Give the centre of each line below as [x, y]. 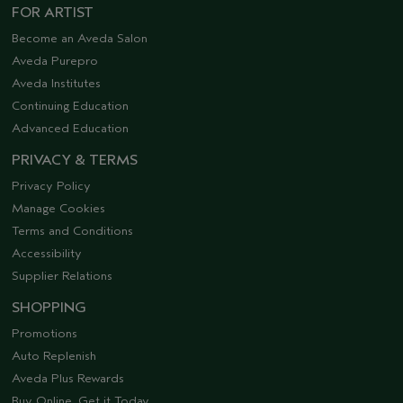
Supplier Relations [62, 276]
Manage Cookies [58, 209]
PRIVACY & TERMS [75, 161]
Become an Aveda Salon [80, 39]
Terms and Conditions [72, 231]
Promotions [45, 334]
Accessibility [47, 254]
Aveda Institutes [56, 84]
